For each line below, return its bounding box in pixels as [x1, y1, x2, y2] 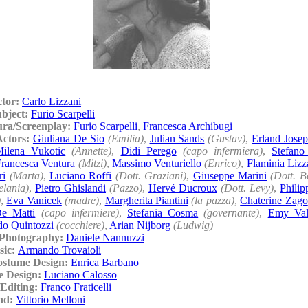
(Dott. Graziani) [115, 169, 187, 181]
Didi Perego [120, 144, 177, 157]
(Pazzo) [109, 181, 142, 194]
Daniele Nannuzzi [66, 231, 144, 243]
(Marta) [9, 169, 43, 181]
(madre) [65, 194, 100, 206]
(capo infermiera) [182, 144, 263, 157]
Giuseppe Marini [192, 169, 267, 181]
